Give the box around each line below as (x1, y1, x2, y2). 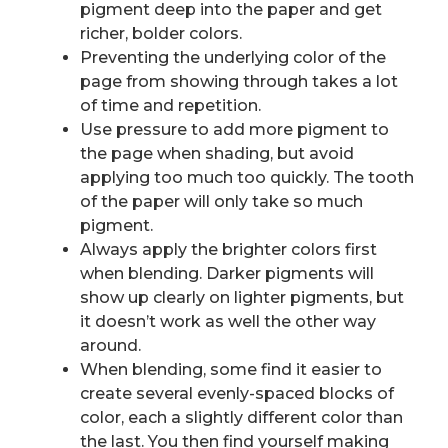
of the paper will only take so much (80, 192, 363, 212)
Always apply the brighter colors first (80, 240, 377, 260)
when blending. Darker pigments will (80, 264, 374, 284)
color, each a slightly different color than (80, 408, 403, 428)
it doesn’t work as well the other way (80, 312, 376, 332)
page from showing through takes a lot (80, 72, 398, 92)
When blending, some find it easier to (80, 360, 382, 380)
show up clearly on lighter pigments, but (80, 288, 404, 308)
